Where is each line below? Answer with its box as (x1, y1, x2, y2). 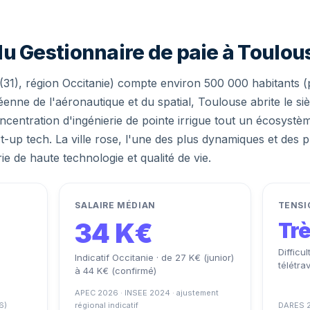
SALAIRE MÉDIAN (75, 200, 156, 210)
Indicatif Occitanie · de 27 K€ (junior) (75, 252, 235, 263)
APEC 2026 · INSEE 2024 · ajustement (75, 288, 219, 298)
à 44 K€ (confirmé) (75, 265, 157, 276)
